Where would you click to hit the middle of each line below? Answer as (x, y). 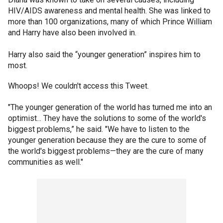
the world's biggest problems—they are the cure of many (106, 151)
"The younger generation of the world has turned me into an (110, 107)
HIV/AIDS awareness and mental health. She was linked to (109, 10)
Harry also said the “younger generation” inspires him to (104, 54)
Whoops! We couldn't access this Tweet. (78, 86)
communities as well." (46, 162)
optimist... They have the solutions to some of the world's (107, 118)
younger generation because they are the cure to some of (107, 140)
